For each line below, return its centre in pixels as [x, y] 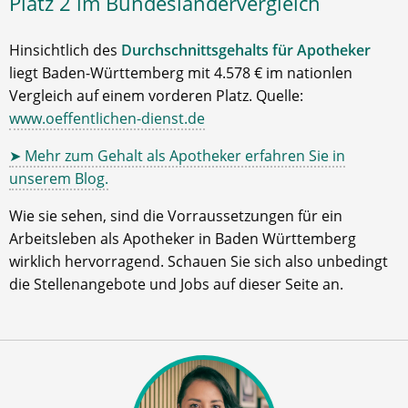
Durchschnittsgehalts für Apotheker [246, 50]
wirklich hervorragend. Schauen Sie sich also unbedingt [199, 261]
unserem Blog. [59, 178]
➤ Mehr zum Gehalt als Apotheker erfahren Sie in [177, 156]
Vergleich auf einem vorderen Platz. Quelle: [156, 96]
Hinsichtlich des [65, 50]
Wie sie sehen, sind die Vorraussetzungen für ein [176, 216]
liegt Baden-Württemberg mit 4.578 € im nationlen [181, 73]
